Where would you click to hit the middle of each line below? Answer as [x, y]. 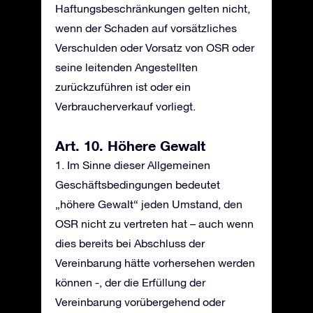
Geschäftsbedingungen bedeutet [138, 184]
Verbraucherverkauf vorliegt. [125, 106]
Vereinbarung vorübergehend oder [140, 302]
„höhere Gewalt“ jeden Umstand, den [149, 204]
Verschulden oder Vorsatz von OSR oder [155, 48]
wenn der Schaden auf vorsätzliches [146, 28]
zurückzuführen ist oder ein [123, 87]
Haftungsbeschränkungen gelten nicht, [153, 8]
